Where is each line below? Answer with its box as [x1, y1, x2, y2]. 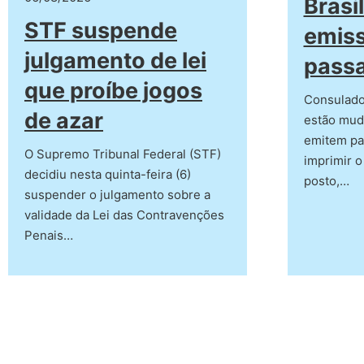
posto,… [303, 172, 349, 188]
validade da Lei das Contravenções [24, 207, 224, 223]
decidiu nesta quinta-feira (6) [24, 167, 191, 183]
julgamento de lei [24, 47, 206, 75]
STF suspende [24, 17, 177, 45]
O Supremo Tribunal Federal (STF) [24, 146, 221, 162]
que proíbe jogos [24, 77, 202, 105]
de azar [24, 107, 103, 135]
